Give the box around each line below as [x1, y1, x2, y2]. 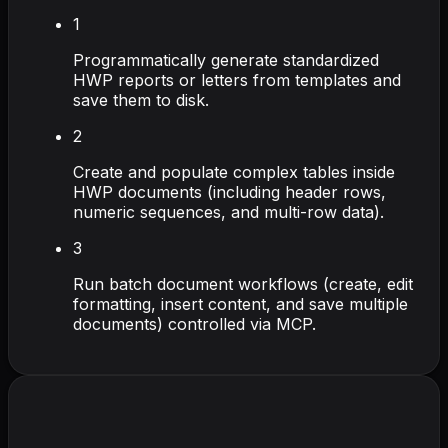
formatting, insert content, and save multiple [73, 293, 408, 314]
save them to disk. [73, 89, 209, 110]
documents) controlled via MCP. [73, 313, 316, 334]
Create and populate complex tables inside [73, 161, 395, 182]
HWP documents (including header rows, [73, 181, 386, 202]
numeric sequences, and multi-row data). [73, 201, 384, 222]
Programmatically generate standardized [73, 49, 379, 70]
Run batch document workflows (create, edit [73, 273, 413, 294]
